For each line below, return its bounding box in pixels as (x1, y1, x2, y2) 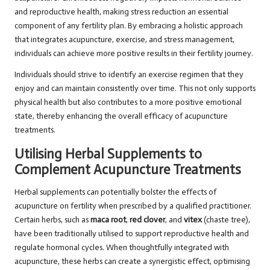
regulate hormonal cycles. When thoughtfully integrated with (14, 242, 229, 253)
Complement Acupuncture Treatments (14, 162, 241, 178)
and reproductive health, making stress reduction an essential (14, 7, 228, 17)
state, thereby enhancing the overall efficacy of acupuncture (14, 111, 228, 122)
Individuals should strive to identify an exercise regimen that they (14, 69, 243, 80)
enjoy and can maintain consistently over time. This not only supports (14, 83, 256, 94)
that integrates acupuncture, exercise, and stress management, (14, 34, 234, 45)
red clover (130, 215, 165, 225)
